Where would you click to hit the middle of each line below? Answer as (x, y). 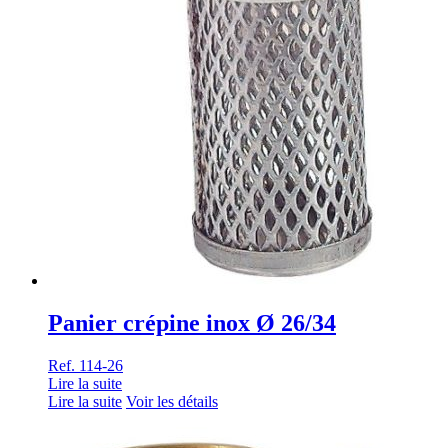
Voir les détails (172, 401)
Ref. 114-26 (85, 365)
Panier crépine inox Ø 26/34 (192, 322)
